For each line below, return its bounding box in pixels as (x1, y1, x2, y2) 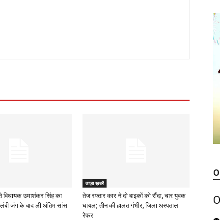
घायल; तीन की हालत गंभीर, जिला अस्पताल (82, 202, 178, 209)
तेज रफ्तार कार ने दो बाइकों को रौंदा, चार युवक (82, 192, 186, 199)
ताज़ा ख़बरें (85, 180, 104, 187)
